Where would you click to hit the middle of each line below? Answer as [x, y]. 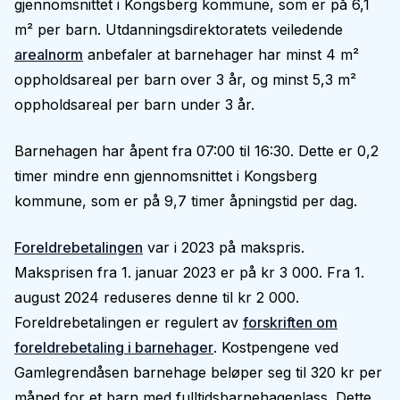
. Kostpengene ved [276, 347]
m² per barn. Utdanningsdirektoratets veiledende [179, 29]
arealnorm [49, 54]
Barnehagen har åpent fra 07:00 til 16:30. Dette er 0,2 [196, 151]
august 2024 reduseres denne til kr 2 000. [157, 297]
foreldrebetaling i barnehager [114, 347]
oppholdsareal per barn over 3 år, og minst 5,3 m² [185, 79]
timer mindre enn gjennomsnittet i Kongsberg [166, 176]
